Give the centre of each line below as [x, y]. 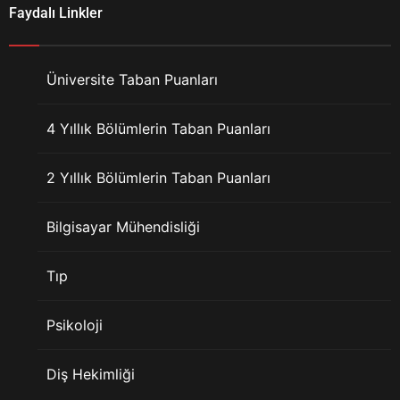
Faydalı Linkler [56, 13]
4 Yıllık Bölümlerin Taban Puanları [158, 129]
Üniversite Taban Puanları [132, 80]
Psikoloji [75, 325]
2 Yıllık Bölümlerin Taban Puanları [158, 178]
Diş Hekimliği [91, 375]
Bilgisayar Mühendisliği [123, 227]
